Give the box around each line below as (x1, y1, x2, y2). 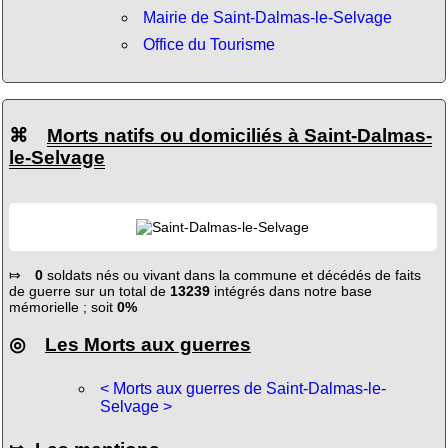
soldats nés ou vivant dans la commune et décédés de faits (42, 267, 421, 284)
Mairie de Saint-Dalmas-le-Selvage (142, 8, 392, 26)
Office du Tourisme (142, 36, 275, 54)
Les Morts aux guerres (44, 334, 251, 356)
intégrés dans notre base (209, 283, 372, 300)
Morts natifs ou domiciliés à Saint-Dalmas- (46, 124, 432, 146)
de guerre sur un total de (8, 283, 170, 300)
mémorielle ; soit (8, 299, 117, 316)
